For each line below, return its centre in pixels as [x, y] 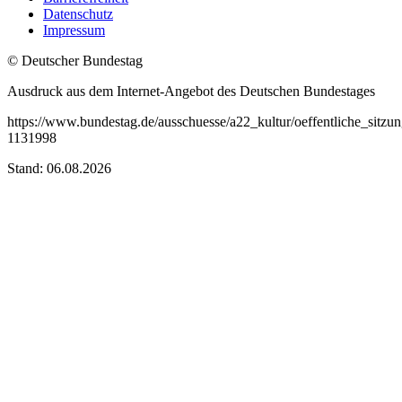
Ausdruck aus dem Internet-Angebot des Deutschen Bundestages [191, 92]
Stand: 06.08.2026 [59, 169]
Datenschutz [78, 14]
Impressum [74, 31]
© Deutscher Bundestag [75, 61]
